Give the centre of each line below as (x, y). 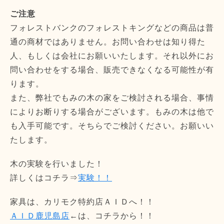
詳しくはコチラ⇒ (44, 177)
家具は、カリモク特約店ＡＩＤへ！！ (82, 201)
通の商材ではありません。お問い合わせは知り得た (108, 41)
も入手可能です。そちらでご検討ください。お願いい (112, 125)
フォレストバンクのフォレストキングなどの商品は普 (112, 27)
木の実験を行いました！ (57, 163)
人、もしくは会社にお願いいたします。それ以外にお (112, 55)
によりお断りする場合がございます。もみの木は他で (112, 111)
